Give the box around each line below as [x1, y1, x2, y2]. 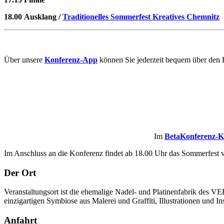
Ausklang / [24, 12, 62, 21]
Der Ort [4, 167, 36, 178]
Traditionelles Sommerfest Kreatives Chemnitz [62, 12, 219, 21]
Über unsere [4, 55, 44, 64]
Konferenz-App [44, 55, 97, 64]
